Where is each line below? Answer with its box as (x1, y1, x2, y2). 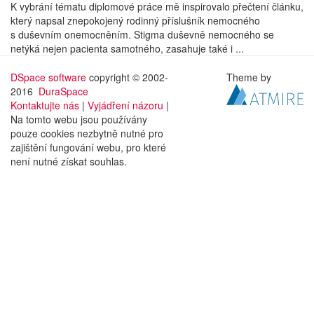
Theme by (226, 70, 275, 84)
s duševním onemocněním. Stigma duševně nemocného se (11, 27, 274, 41)
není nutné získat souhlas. (11, 154, 127, 168)
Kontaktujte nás (11, 98, 79, 112)
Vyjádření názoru (88, 98, 163, 112)
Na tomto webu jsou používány (11, 112, 147, 126)
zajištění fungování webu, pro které (11, 140, 166, 154)
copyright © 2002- (86, 70, 168, 84)
